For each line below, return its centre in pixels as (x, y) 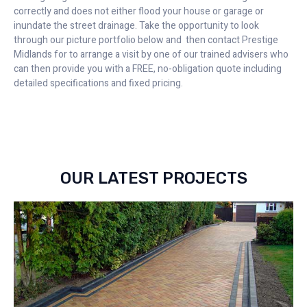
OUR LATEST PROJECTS (153, 179)
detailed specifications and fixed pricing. (98, 83)
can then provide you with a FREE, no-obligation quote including (148, 69)
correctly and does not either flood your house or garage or (139, 11)
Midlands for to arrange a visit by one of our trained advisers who (151, 54)
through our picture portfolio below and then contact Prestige (146, 40)
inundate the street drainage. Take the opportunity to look (136, 25)
